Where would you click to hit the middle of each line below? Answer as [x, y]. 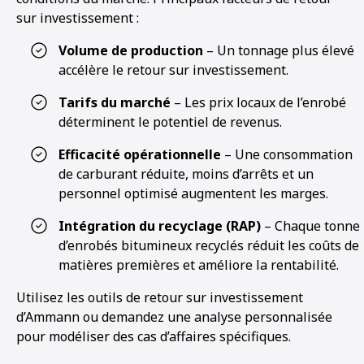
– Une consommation [287, 154]
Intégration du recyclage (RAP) [160, 226]
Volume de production [131, 50]
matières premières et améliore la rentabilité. [199, 265]
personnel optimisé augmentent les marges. [193, 193]
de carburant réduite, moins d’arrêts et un [186, 174]
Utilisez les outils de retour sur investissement [160, 297]
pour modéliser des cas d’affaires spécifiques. [154, 336]
